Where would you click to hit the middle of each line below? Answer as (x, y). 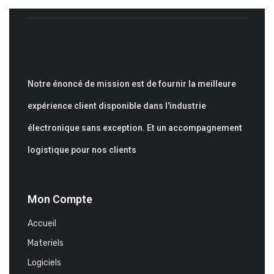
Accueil (42, 224)
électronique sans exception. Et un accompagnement (135, 128)
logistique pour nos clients (82, 150)
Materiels (46, 243)
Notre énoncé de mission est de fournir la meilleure (132, 84)
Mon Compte (60, 199)
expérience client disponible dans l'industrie (117, 106)
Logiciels (44, 263)
